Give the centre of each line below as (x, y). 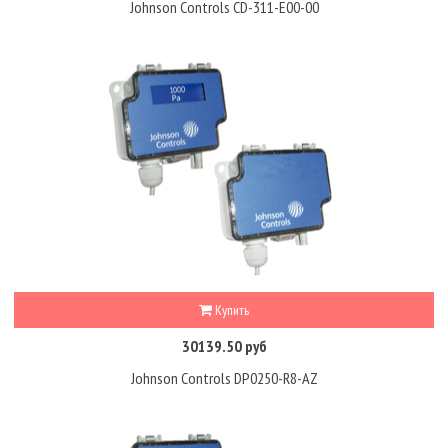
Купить (230, 309)
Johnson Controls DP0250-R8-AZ (224, 378)
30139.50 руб (224, 345)
